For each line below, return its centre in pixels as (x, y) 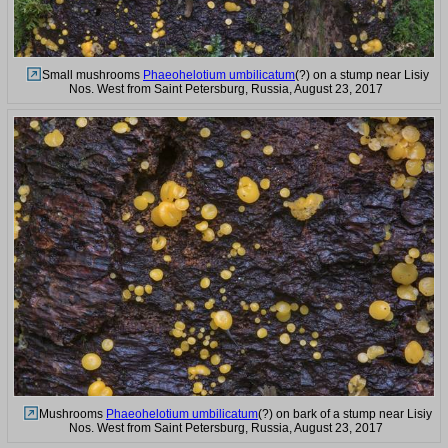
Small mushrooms (92, 74)
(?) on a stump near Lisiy (362, 74)
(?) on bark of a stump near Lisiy (345, 414)
